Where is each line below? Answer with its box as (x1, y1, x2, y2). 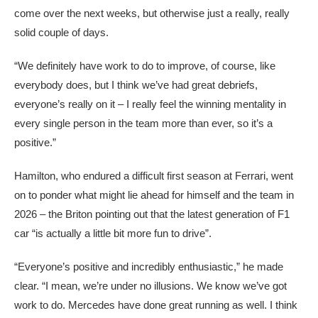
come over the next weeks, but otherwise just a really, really (14, 7, 290, 19)
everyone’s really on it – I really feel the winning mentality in (14, 98, 286, 110)
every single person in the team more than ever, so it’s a (14, 117, 273, 129)
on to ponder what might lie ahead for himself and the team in (14, 189, 294, 201)
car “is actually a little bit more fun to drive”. (14, 227, 212, 239)
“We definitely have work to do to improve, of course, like (14, 60, 275, 72)
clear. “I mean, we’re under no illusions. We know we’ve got (14, 280, 287, 292)
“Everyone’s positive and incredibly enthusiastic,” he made (14, 261, 283, 273)
